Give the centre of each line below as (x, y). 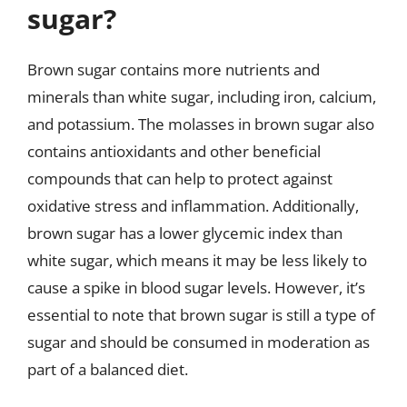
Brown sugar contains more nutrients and (174, 69)
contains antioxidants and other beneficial (174, 151)
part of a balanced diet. (108, 369)
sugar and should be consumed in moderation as (199, 342)
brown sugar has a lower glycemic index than (185, 233)
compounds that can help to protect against (180, 179)
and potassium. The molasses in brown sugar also (201, 124)
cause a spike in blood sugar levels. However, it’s (196, 288)
